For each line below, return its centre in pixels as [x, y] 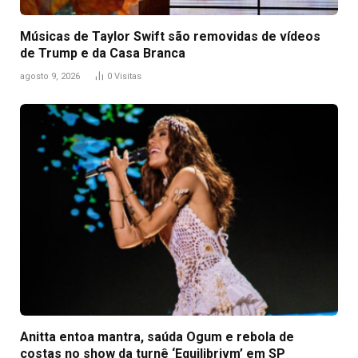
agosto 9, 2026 [50, 76]
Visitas [128, 76]
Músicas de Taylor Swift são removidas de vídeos [170, 36]
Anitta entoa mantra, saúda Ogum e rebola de [157, 336]
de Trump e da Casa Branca [103, 53]
